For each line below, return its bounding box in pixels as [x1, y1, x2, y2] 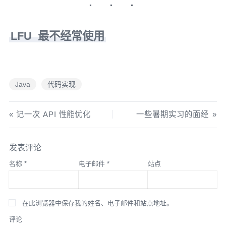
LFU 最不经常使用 [10, 30, 104, 43]
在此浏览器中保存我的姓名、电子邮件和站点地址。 [22, 199, 173, 207]
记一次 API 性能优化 [16, 109, 91, 119]
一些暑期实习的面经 [136, 109, 209, 119]
